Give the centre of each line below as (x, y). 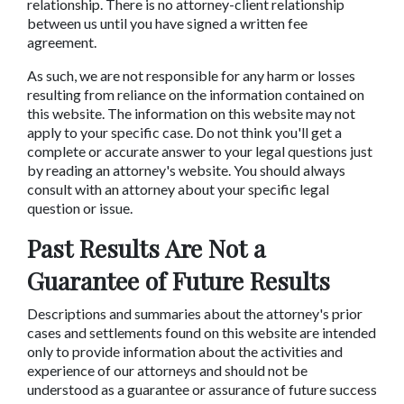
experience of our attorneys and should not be (167, 370)
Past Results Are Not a (146, 248)
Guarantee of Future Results (179, 280)
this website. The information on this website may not (191, 113)
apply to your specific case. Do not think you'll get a (184, 132)
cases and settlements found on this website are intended (202, 332)
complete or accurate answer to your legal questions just (200, 151)
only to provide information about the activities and (185, 351)
